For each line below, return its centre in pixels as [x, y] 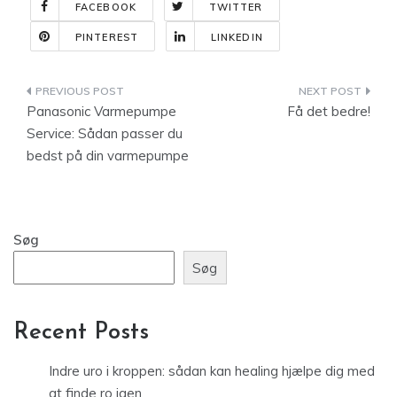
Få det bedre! [329, 111]
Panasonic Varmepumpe [101, 111]
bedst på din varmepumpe [108, 156]
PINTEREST [107, 37]
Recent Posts [81, 333]
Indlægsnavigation [125, 94]
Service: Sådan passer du [105, 133]
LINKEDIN [237, 37]
